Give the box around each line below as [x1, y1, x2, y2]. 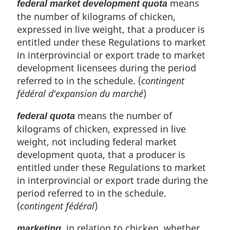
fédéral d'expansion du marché [17, 87, 143, 100]
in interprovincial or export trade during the [17, 174, 208, 186]
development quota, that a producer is [17, 148, 185, 161]
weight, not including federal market [17, 135, 177, 148]
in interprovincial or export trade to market [17, 48, 205, 61]
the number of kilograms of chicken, [17, 10, 176, 23]
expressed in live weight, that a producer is [17, 23, 205, 35]
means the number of [75, 109, 172, 122]
